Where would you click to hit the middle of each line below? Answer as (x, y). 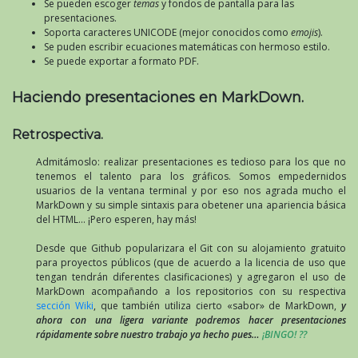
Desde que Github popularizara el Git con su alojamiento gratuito (191, 248)
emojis (304, 32)
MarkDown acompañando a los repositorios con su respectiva (191, 291)
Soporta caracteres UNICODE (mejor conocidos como (167, 32)
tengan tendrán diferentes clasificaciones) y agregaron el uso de (191, 276)
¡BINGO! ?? (284, 334)
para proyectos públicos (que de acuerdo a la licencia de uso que (191, 262)
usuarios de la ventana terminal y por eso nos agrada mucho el (191, 190)
